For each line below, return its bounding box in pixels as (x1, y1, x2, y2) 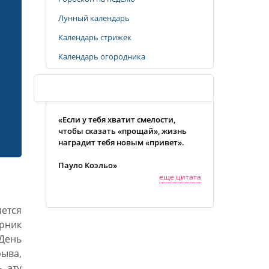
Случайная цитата (52, 83, 122, 94)
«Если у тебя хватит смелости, (58, 114, 175, 125)
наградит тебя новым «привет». (58, 137, 184, 148)
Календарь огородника (58, 51, 145, 62)
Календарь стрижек (58, 32, 131, 43)
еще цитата (159, 172, 201, 182)
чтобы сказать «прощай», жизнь (58, 125, 187, 136)
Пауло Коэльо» (58, 160, 117, 171)
